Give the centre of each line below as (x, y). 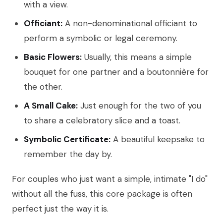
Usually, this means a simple (137, 57)
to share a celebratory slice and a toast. (102, 121)
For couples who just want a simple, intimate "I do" (110, 179)
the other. (43, 87)
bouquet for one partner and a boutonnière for (116, 72)
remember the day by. (68, 154)
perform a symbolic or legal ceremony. (101, 38)
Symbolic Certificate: (67, 139)
